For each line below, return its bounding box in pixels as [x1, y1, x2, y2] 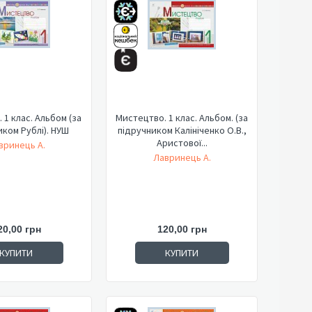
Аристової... [156, 136, 208, 149]
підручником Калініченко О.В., [117, 124, 247, 136]
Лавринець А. [153, 151, 211, 164]
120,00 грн [157, 224, 207, 235]
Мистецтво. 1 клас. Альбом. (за [116, 111, 248, 124]
